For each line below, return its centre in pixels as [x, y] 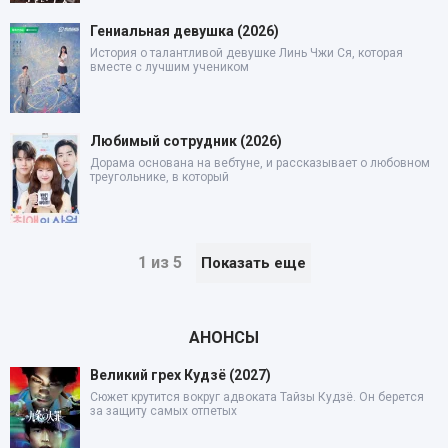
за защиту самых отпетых [163, 410]
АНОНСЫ [224, 337]
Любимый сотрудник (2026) [186, 140]
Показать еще [253, 262]
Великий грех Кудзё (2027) [180, 374]
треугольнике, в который [159, 176]
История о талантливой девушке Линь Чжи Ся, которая [246, 52]
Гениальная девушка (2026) [184, 30]
